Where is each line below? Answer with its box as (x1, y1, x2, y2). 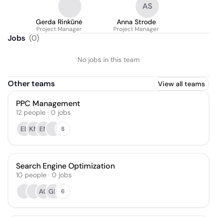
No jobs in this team (77, 55, 139, 64)
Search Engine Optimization (16, 161, 115, 171)
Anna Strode (116, 17, 156, 26)
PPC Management (16, 98, 80, 108)
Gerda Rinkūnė (36, 17, 82, 26)
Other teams (8, 78, 55, 89)
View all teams (158, 79, 205, 88)
